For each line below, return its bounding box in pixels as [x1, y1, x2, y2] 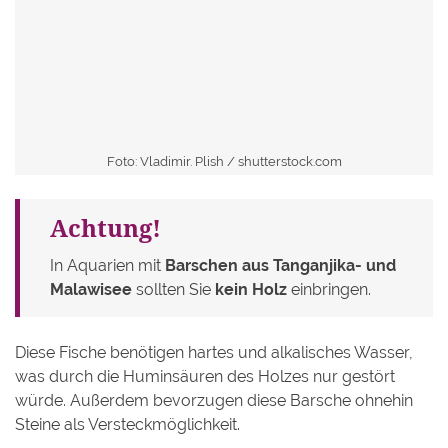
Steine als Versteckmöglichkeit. [15, 414, 240, 434]
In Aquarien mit [50, 255, 165, 275]
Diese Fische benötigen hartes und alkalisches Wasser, [15, 342, 413, 362]
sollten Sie [132, 279, 215, 299]
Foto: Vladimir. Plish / [106, 153, 238, 169]
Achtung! [50, 210, 161, 244]
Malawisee [50, 279, 132, 299]
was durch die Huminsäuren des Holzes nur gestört [15, 366, 395, 386]
